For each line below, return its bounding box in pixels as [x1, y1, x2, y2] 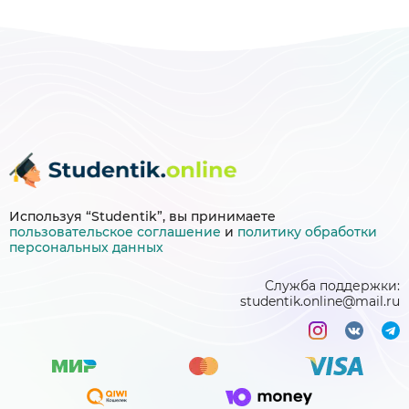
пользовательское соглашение [9, 224, 221, 241]
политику [237, 224, 305, 241]
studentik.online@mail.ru [240, 293, 400, 310]
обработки [305, 224, 377, 241]
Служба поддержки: [265, 278, 400, 295]
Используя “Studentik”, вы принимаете [9, 208, 276, 225]
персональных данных [9, 239, 163, 257]
